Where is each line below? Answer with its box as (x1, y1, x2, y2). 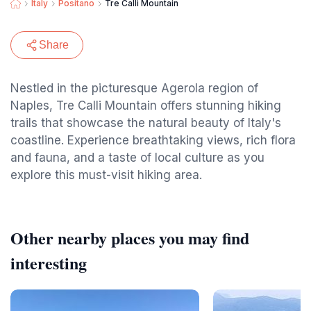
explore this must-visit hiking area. (10, 168, 202, 182)
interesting (10, 251, 87, 275)
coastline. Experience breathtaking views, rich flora (10, 133, 296, 147)
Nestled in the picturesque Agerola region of (10, 81, 258, 95)
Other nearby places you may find (10, 226, 249, 250)
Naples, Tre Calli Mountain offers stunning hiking (10, 99, 281, 112)
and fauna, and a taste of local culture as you (10, 151, 264, 165)
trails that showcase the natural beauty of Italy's (10, 116, 281, 130)
